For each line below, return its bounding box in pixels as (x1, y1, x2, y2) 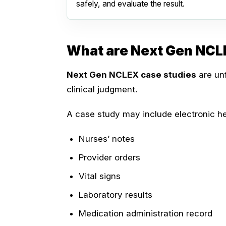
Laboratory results (79, 189, 152, 200)
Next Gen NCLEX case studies (67, 69, 196, 80)
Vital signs (79, 171, 121, 181)
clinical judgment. (67, 84, 137, 94)
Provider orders (79, 152, 140, 162)
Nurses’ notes (79, 133, 135, 144)
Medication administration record (79, 208, 212, 218)
